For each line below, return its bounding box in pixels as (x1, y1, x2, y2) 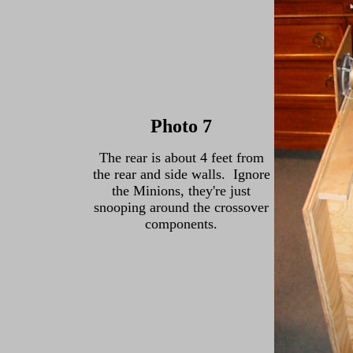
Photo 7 (150, 116, 212, 136)
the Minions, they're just (112, 183, 251, 199)
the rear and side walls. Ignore (92, 166, 270, 182)
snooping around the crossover (94, 199, 269, 215)
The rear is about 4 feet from (98, 150, 264, 165)
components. (145, 216, 217, 232)
